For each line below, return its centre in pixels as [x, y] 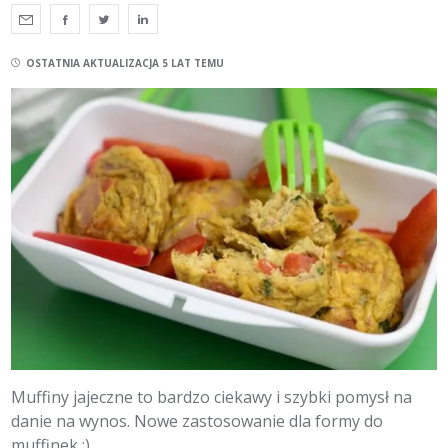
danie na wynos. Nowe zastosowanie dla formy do [197, 420]
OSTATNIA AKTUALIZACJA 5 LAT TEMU [125, 63]
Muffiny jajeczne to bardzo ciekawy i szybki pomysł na [212, 396]
